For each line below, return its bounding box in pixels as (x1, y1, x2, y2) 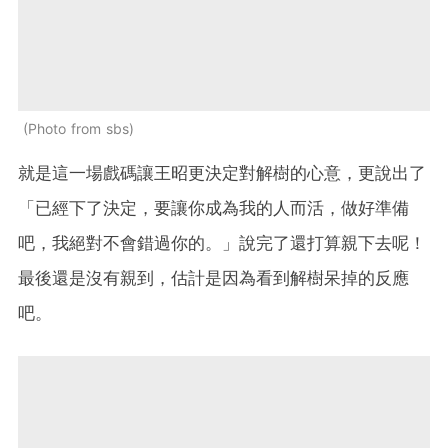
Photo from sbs (28, 120, 129, 138)
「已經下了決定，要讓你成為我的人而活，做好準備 (18, 198, 409, 219)
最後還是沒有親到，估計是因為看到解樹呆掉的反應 (18, 268, 409, 289)
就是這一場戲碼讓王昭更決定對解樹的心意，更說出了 (18, 163, 426, 184)
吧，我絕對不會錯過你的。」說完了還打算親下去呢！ (18, 233, 426, 254)
